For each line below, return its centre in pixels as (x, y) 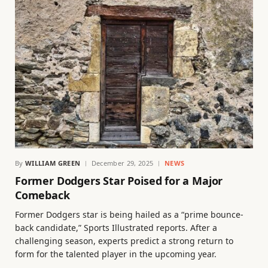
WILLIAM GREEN (53, 163)
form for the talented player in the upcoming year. (116, 254)
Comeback (42, 195)
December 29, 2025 (122, 163)
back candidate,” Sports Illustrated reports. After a (116, 228)
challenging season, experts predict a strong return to (124, 241)
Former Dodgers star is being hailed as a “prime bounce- (129, 215)
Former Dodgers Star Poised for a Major (119, 181)
